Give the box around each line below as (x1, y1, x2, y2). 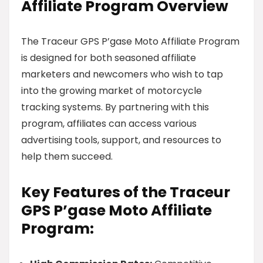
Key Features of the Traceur (21, 182, 230, 203)
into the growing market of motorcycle (21, 84, 202, 97)
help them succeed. (21, 150, 113, 163)
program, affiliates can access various (21, 117, 197, 130)
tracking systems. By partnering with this (21, 100, 209, 114)
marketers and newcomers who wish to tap (21, 68, 223, 81)
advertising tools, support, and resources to (21, 133, 221, 147)
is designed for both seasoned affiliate (21, 51, 196, 65)
